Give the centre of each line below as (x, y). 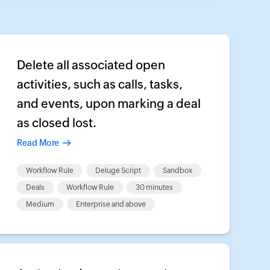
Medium (40, 204)
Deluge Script (118, 171)
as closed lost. (56, 123)
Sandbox (177, 171)
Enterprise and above (111, 204)
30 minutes (154, 187)
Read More (38, 143)
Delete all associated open (91, 65)
